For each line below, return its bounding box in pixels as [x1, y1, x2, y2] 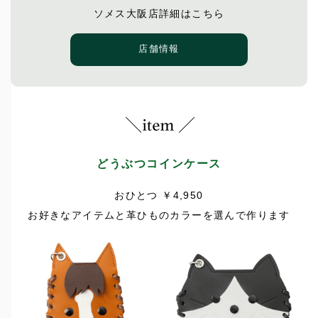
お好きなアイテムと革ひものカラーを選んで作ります [28, 209, 290, 221]
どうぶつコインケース [97, 157, 221, 170]
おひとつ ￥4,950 [114, 189, 204, 201]
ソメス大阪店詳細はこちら [93, 7, 225, 19]
